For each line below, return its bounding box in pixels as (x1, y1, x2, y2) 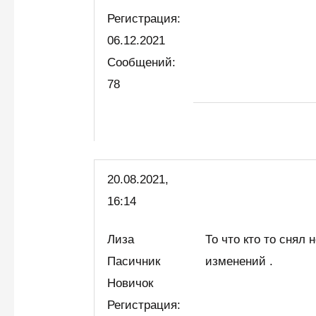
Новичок (107, 276, 161, 290)
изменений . (205, 254, 274, 268)
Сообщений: (107, 56, 176, 70)
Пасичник (107, 254, 161, 268)
